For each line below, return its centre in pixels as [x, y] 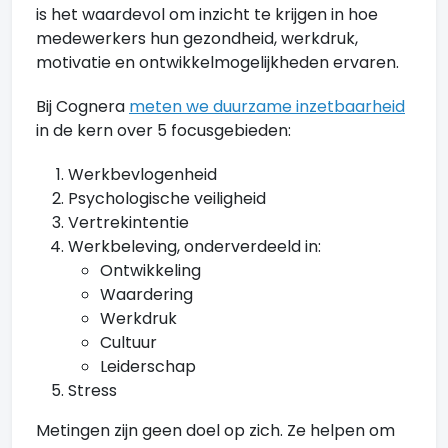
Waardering [146, 294]
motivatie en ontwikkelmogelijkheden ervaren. [217, 62]
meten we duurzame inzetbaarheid [267, 106]
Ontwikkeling [150, 270]
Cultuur [128, 342]
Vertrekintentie [128, 222]
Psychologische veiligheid [167, 198]
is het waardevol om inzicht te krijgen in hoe [207, 14]
